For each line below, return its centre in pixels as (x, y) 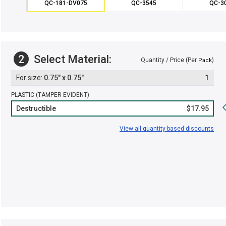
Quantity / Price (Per (169, 60)
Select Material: (71, 59)
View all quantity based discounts (167, 129)
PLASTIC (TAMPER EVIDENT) (50, 95)
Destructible (36, 108)
